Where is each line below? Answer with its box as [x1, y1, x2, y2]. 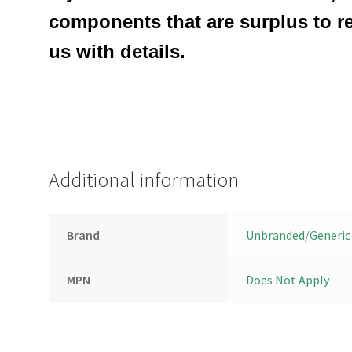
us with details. [49, 40, 186, 62]
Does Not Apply [245, 272, 329, 288]
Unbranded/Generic [245, 227, 350, 244]
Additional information [49, 167, 240, 193]
